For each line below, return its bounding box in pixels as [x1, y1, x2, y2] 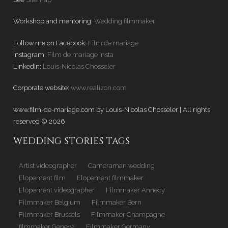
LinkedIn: [13, 62, 43, 70]
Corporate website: [13, 84, 71, 92]
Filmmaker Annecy [106, 186, 165, 194]
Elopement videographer [19, 186, 95, 194]
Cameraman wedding [88, 162, 155, 169]
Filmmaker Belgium [19, 198, 80, 206]
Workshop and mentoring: [13, 17, 94, 25]
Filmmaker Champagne [91, 211, 165, 218]
